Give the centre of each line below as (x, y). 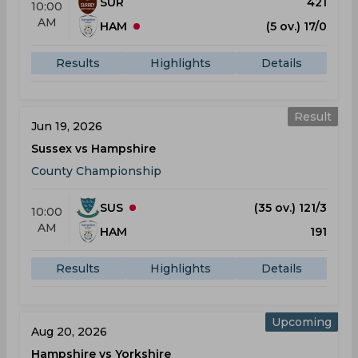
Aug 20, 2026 (69, 332)
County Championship (96, 171)
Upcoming (302, 322)
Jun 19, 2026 (67, 126)
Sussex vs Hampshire (93, 149)
